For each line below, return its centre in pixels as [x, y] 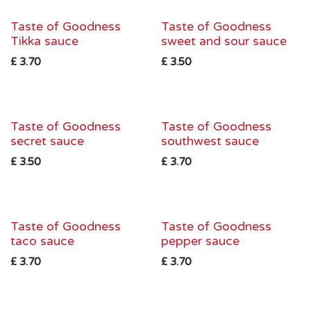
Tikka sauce [44, 41]
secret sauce [47, 141]
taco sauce [42, 241]
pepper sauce [200, 241]
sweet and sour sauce [224, 41]
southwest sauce [210, 141]
